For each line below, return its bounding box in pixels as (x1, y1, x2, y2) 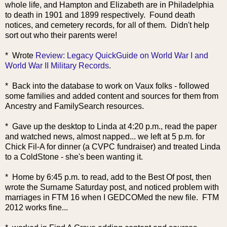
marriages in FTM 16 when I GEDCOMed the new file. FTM (5, 193, 219, 202)
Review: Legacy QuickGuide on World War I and (35, 51, 208, 60)
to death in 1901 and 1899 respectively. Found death (5, 10, 195, 19)
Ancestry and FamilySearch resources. (5, 101, 148, 110)
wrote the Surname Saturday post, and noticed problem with (5, 182, 219, 192)
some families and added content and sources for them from (5, 91, 218, 100)
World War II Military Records (5, 61, 109, 70)
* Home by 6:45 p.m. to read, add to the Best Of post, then (5, 172, 211, 181)
